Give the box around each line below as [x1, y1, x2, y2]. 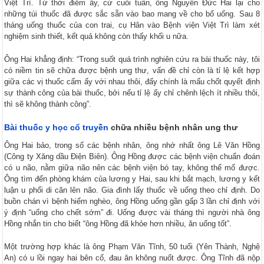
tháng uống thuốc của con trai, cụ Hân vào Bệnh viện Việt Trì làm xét [4, 20, 260, 29]
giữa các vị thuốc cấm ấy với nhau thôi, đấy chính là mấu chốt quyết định [4, 77, 260, 86]
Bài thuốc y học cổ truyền [4, 122, 109, 132]
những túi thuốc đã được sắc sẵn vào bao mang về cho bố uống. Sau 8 [4, 9, 260, 18]
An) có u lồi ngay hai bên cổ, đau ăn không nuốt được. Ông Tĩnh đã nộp [4, 253, 260, 262]
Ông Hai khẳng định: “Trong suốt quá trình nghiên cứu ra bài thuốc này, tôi [4, 54, 260, 64]
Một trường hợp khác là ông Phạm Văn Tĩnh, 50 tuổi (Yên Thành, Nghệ [4, 242, 260, 251]
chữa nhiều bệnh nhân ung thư [108, 122, 238, 132]
